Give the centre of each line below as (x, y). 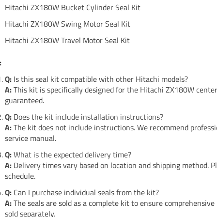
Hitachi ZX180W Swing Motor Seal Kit (67, 24)
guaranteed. (24, 101)
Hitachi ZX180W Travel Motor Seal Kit (67, 40)
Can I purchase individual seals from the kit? (86, 193)
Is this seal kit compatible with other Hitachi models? (101, 79)
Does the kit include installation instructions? (88, 117)
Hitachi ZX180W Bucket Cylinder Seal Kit (72, 8)
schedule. (20, 176)
